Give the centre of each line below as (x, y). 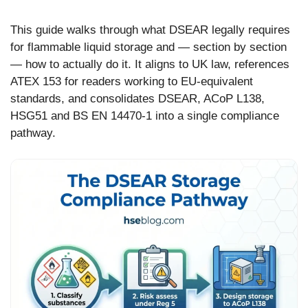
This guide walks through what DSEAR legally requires (150, 30)
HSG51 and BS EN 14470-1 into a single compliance (145, 115)
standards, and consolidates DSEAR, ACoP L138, (137, 98)
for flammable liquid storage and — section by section (148, 47)
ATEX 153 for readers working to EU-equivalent (132, 81)
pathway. (33, 133)
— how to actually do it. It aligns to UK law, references (150, 64)
